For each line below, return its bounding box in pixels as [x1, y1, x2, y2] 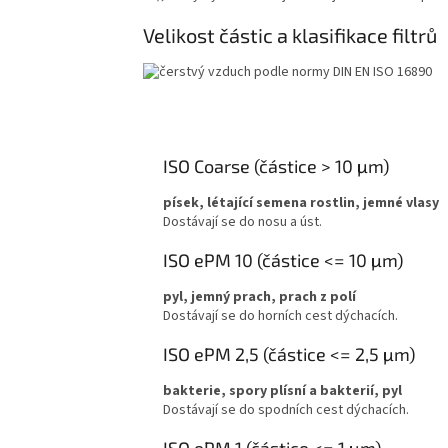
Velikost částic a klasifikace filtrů [143, 22, 437, 47]
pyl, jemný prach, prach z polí [163, 286, 356, 307]
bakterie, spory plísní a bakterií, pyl [163, 380, 402, 401]
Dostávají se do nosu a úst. [163, 211, 322, 232]
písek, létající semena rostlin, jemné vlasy [163, 192, 439, 213]
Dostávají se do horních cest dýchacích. [163, 305, 398, 326]
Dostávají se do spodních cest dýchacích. [163, 399, 409, 420]
